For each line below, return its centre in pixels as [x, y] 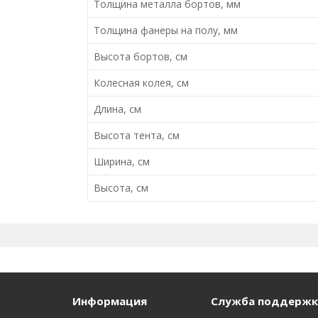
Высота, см [121, 187]
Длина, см [117, 109]
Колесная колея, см [141, 82]
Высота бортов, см [140, 56]
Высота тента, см [136, 135]
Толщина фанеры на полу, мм [165, 30]
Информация [110, 301]
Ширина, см [121, 161]
